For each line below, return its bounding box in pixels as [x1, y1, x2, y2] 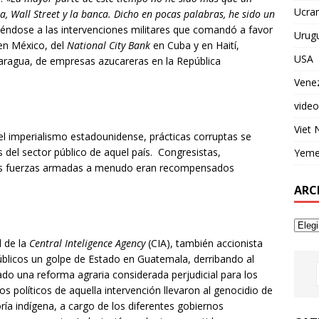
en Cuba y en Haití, [150, 38, 239, 52]
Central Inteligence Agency [29, 236, 145, 250]
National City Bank [67, 38, 150, 52]
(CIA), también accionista [145, 236, 263, 250]
